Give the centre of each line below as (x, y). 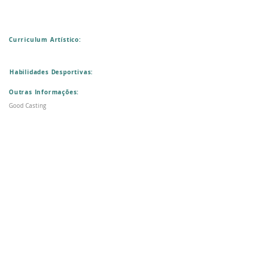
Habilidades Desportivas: (52, 72)
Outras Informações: (44, 92)
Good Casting (27, 106)
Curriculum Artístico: (45, 40)
